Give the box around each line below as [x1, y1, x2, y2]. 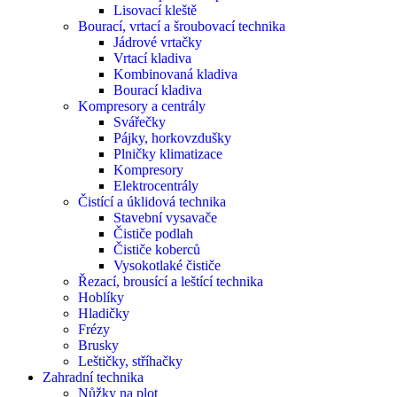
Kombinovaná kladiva [113, 66, 237, 82]
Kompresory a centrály [78, 98, 206, 114]
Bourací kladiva [113, 82, 202, 98]
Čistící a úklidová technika [78, 194, 226, 210]
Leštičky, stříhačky [78, 354, 183, 370]
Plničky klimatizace [113, 146, 222, 162]
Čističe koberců [113, 242, 200, 258]
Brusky [78, 338, 119, 354]
